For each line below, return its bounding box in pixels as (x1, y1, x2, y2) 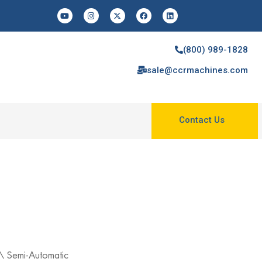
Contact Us (178, 114, 225, 125)
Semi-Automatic (6, 250, 68, 260)
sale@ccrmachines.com (147, 65, 248, 75)
